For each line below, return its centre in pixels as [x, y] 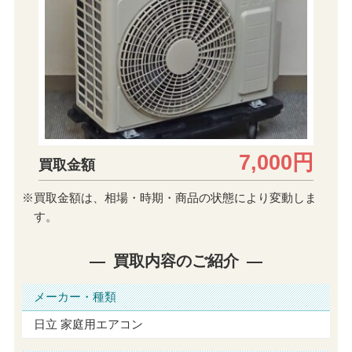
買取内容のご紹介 [176, 261]
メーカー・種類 [75, 297]
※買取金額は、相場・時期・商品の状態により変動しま [169, 198]
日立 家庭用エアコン [88, 324]
